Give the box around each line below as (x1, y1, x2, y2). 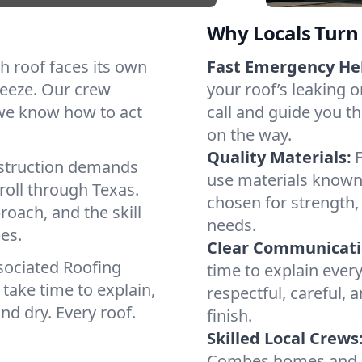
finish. (207, 305, 252, 326)
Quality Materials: (207, 146, 351, 168)
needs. (207, 214, 256, 236)
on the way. (207, 124, 292, 145)
